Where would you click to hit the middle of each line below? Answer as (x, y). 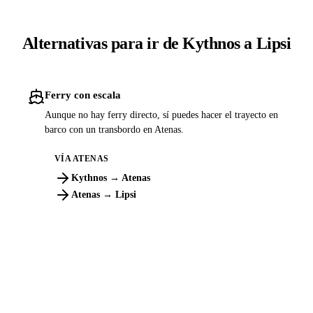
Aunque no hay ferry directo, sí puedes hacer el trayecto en (161, 115)
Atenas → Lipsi (103, 195)
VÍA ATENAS (81, 159)
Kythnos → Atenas (110, 178)
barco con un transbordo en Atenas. (114, 129)
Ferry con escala (83, 94)
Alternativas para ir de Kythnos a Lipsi (156, 43)
